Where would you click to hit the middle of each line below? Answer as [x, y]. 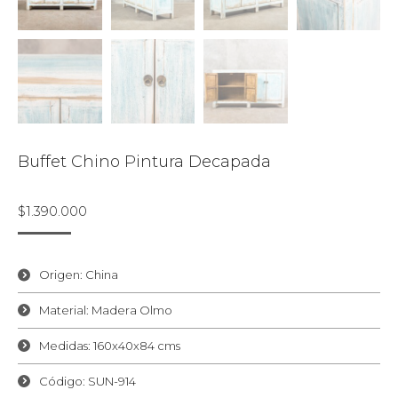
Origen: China [79, 274]
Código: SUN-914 [88, 381]
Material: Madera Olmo [106, 310]
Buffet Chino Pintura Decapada [144, 161]
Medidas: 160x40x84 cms [110, 345]
